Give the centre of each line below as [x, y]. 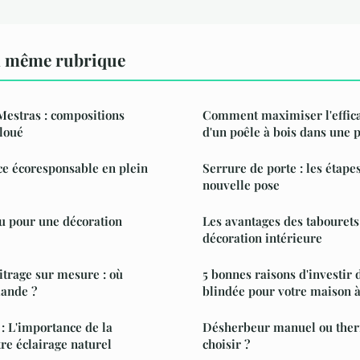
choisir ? [226, 344]
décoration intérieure [262, 237]
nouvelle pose [241, 184]
